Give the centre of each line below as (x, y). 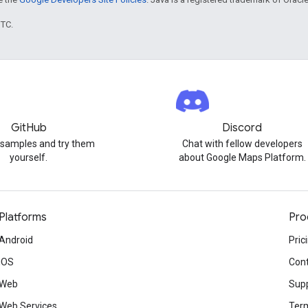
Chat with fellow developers (242, 144)
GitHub (29, 128)
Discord (242, 128)
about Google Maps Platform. (242, 157)
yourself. (29, 157)
